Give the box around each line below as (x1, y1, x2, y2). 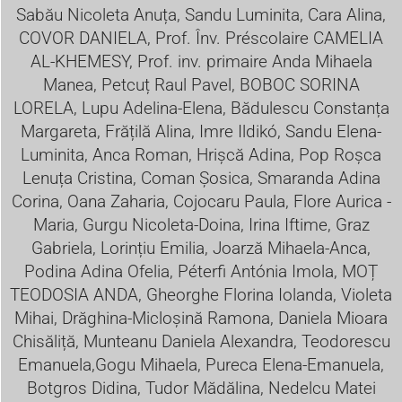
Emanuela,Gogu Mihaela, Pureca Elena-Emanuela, (18, 354, 384, 375)
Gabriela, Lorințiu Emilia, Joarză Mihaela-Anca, (31, 237, 371, 258)
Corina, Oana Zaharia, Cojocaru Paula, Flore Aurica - (11, 190, 391, 212)
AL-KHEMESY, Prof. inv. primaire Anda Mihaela (30, 50, 372, 72)
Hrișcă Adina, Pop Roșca (197, 144, 381, 165)
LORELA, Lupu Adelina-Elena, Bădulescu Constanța (13, 97, 389, 118)
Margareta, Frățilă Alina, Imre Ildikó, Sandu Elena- (21, 120, 381, 142)
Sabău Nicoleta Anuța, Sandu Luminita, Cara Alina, (16, 4, 386, 25)
